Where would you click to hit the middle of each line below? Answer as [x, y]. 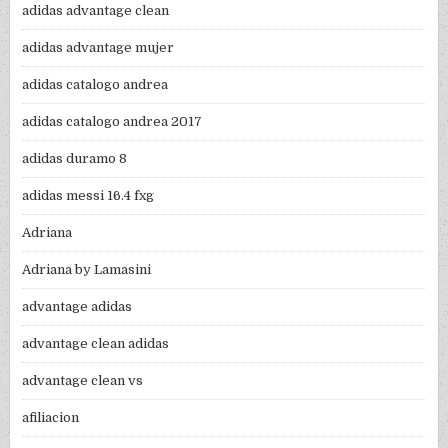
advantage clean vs [83, 381]
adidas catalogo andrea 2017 [112, 122]
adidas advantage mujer [98, 48]
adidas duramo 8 [75, 159]
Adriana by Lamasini [87, 270]
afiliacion [51, 418]
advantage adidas [77, 307]
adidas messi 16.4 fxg [88, 196]
